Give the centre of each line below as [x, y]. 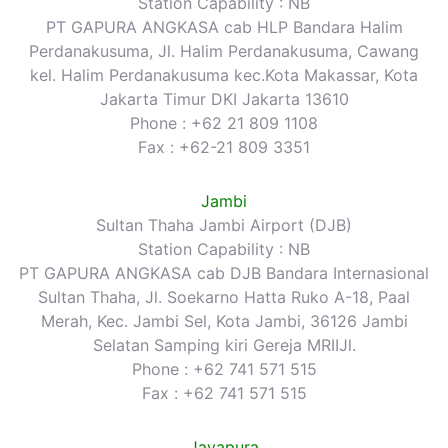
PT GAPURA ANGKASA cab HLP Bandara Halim [224, 26]
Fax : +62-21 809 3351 [224, 146]
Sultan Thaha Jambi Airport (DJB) [224, 224]
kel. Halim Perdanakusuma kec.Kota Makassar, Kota [224, 74]
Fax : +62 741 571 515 [224, 392]
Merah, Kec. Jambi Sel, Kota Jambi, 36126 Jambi [224, 320]
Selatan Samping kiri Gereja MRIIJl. [224, 344]
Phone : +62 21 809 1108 [224, 122]
